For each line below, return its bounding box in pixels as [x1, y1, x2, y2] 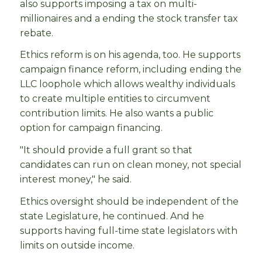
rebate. [20, 27, 56, 39]
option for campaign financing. [20, 122, 165, 134]
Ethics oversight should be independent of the [20, 195, 239, 207]
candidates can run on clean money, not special [20, 159, 242, 171]
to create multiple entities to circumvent [20, 93, 211, 105]
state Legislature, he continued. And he [20, 210, 204, 222]
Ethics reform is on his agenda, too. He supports [20, 49, 240, 61]
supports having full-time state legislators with [20, 225, 237, 236]
